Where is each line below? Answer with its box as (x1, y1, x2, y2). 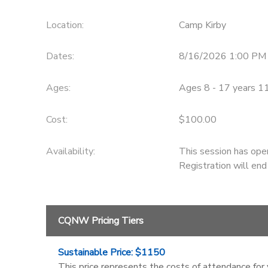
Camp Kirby (178, 18, 226, 32)
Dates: (45, 50, 74, 63)
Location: (45, 18, 84, 32)
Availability (45, 144, 93, 158)
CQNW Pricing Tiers (57, 214, 144, 227)
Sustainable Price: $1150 (57, 245, 165, 259)
